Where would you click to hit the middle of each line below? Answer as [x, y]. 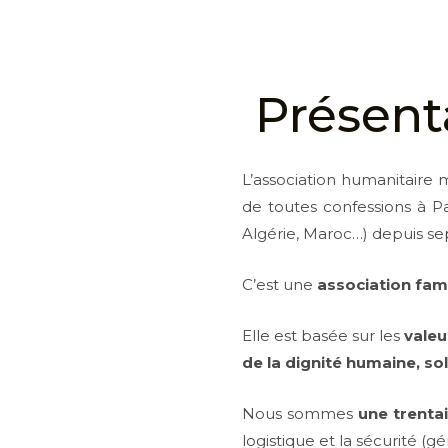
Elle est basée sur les [323, 335]
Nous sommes [300, 413]
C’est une [280, 284]
